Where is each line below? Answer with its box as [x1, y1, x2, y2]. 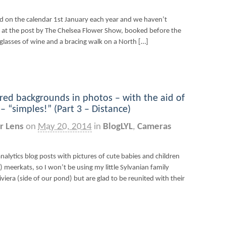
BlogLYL [103, 122, 133, 132]
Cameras [137, 122, 172, 132]
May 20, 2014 [38, 122, 92, 132]
